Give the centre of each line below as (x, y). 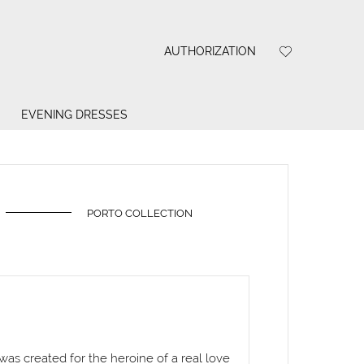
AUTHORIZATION (210, 51)
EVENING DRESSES (74, 115)
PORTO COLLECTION (139, 213)
